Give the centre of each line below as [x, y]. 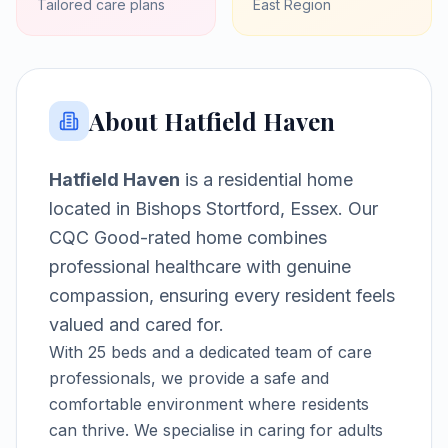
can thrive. [89, 430]
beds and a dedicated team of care [239, 352]
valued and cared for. [136, 324]
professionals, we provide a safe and [189, 378]
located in [92, 208]
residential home [285, 179]
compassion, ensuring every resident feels [222, 295]
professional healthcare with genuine [200, 266]
